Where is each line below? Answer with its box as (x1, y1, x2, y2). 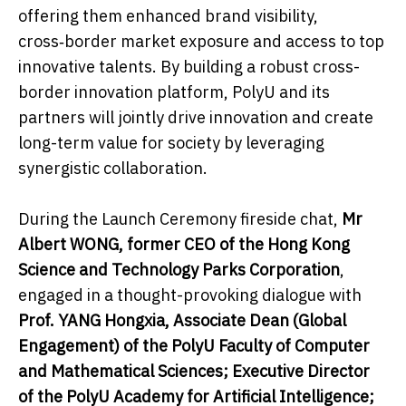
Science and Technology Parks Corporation (18, 258, 340, 280)
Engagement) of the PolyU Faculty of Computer (18, 334, 370, 356)
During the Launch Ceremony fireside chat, (18, 208, 342, 229)
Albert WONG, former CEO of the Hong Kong (18, 233, 350, 255)
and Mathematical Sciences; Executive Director (18, 360, 370, 382)
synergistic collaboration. (18, 157, 208, 179)
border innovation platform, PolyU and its (18, 81, 330, 102)
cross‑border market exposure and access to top (18, 30, 384, 52)
